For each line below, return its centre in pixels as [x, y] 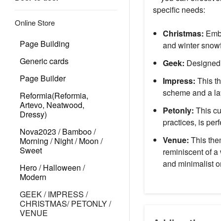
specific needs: [179, 10]
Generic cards [44, 61]
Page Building [45, 44]
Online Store [35, 22]
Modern [33, 177]
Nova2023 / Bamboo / [58, 131]
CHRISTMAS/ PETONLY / [65, 203]
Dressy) [33, 114]
